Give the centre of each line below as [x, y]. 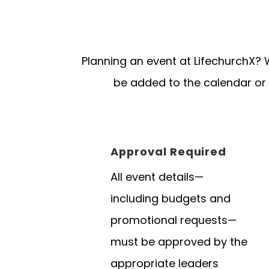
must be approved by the [179, 242]
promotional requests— [174, 220]
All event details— [157, 177]
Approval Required [169, 152]
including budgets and [171, 199]
